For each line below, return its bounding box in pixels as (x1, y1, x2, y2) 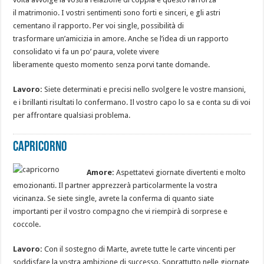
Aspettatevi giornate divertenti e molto (114, 167, 246, 177)
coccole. (13, 219, 41, 229)
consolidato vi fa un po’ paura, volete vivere (13, 47, 160, 56)
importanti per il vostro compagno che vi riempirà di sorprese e (13, 206, 228, 216)
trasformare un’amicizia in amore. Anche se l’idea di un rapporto (13, 34, 229, 43)
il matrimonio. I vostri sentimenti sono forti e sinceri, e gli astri (13, 8, 221, 17)
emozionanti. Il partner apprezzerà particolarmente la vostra (13, 180, 218, 190)
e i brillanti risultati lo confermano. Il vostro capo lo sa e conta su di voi (13, 97, 251, 107)
